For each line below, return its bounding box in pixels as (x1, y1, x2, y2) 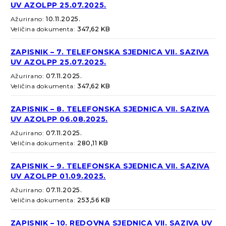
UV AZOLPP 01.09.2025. (10, 172, 106, 181)
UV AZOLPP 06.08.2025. (10, 115, 108, 124)
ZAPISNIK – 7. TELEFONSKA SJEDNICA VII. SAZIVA (10, 47, 209, 57)
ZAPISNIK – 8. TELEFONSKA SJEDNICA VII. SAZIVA (10, 104, 210, 114)
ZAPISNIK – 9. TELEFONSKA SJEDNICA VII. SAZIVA (10, 161, 210, 171)
